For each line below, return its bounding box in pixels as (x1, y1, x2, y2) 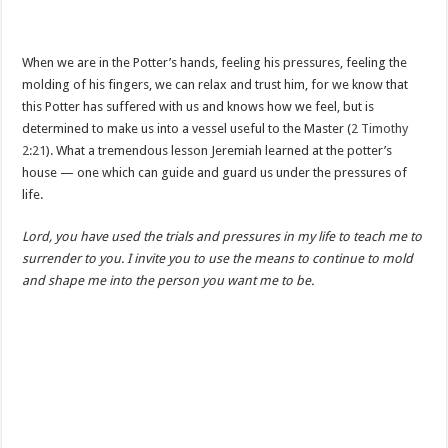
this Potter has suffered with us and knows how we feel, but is (22, 99, 375, 114)
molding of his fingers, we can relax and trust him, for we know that (22, 77, 409, 92)
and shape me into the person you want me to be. (22, 273, 315, 288)
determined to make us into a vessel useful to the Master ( (22, 121, 352, 136)
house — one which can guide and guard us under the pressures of (22, 165, 408, 180)
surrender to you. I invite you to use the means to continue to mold (22, 251, 414, 266)
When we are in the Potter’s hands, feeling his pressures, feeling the (22, 55, 408, 70)
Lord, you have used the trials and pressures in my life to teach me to (22, 229, 423, 244)
